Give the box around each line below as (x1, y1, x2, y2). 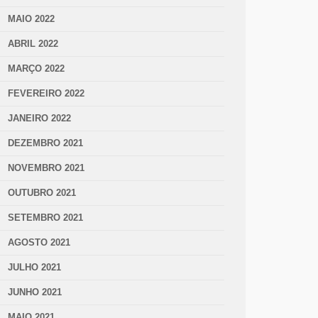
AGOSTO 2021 (8, 237, 70, 248)
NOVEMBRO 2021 (8, 163, 84, 173)
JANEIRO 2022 (8, 113, 71, 124)
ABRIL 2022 (8, 38, 58, 49)
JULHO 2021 (8, 262, 61, 273)
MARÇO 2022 (8, 63, 65, 74)
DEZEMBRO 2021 (8, 138, 83, 148)
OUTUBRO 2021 (8, 187, 76, 198)
